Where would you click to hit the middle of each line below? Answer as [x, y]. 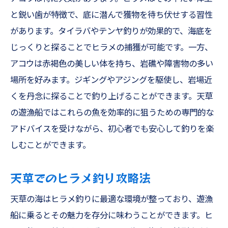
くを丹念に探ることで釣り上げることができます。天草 [111, 96]
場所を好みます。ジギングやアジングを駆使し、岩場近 [111, 80]
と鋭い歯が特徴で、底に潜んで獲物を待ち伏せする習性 [111, 15]
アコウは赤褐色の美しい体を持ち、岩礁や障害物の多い [112, 64]
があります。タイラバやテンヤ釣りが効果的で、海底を [111, 31]
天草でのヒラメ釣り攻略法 [80, 178]
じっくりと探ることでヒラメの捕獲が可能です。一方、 [111, 48]
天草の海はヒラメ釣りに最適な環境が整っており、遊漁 [111, 199]
